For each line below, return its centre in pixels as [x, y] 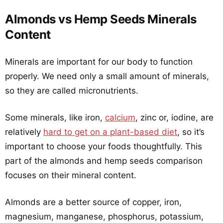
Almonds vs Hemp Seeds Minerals [101, 19]
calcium [120, 117]
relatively [24, 132]
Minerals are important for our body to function [99, 62]
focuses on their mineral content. [71, 175]
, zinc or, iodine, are [174, 117]
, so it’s [191, 132]
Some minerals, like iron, [55, 117]
